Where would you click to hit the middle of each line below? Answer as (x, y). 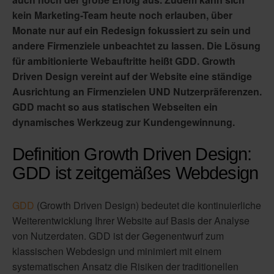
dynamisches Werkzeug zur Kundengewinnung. (124, 122)
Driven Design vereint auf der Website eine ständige (132, 76)
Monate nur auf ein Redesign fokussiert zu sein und (131, 30)
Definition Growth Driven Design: (132, 154)
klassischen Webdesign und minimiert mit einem (117, 251)
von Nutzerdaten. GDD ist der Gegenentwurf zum (118, 236)
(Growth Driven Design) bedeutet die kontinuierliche (148, 206)
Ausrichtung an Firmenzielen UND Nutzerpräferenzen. (137, 91)
